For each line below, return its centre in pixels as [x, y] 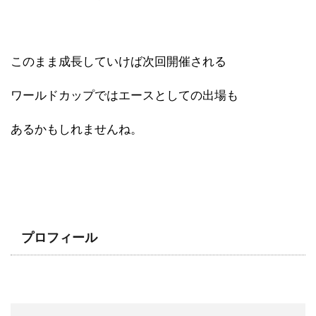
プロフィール [59, 237]
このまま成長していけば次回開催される [119, 61]
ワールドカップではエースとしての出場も [124, 95]
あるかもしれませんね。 [77, 129]
